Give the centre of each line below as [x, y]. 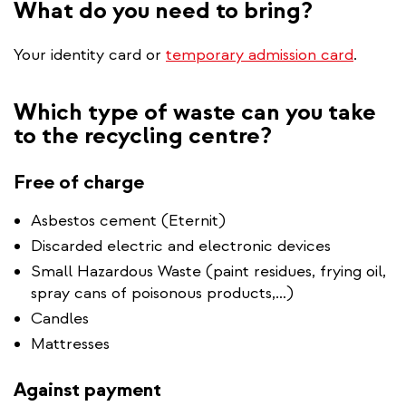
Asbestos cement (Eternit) [128, 220]
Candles [60, 318]
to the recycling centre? [143, 135]
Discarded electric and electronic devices [181, 246]
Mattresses [70, 343]
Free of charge [79, 182]
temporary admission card [260, 54]
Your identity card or [90, 54]
